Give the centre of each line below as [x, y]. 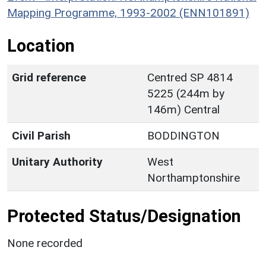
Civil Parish [41, 135]
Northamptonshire [194, 178]
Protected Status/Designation [124, 216]
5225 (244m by [186, 93]
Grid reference [49, 77]
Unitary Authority [57, 161]
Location [41, 45]
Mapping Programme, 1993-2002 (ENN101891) [128, 12]
